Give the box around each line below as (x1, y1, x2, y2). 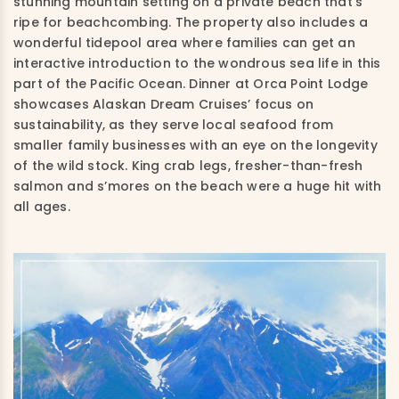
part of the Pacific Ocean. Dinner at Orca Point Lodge (13, 75, 369, 93)
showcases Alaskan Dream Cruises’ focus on (13, 95, 314, 113)
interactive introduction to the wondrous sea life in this (13, 54, 381, 72)
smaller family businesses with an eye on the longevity (13, 136, 378, 154)
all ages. (13, 198, 70, 216)
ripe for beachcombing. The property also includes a (13, 13, 369, 31)
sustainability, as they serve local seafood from (13, 116, 334, 134)
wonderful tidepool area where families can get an (13, 34, 355, 52)
